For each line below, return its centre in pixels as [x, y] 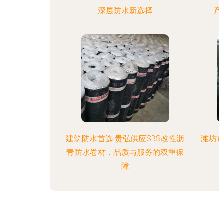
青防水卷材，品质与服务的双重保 [125, 152]
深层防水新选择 [125, 11]
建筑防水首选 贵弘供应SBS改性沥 [125, 139]
